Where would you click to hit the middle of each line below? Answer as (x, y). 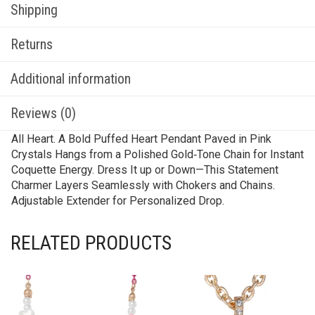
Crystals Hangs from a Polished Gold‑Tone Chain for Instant (157, 154)
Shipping (34, 10)
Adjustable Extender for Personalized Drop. (118, 201)
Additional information (71, 79)
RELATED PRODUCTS (91, 243)
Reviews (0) (43, 113)
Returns (32, 44)
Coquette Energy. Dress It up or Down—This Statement (145, 170)
